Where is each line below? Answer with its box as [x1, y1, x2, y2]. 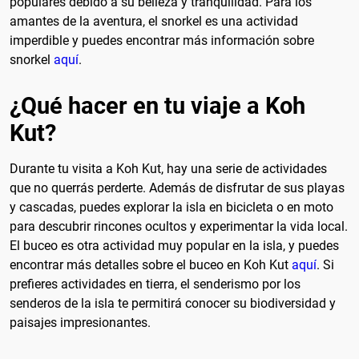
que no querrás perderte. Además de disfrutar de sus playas [10, 180, 345, 196]
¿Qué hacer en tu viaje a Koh [10, 92, 305, 120]
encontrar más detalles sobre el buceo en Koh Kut [10, 257, 292, 273]
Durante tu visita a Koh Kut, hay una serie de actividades [10, 161, 327, 177]
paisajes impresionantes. [10, 315, 151, 331]
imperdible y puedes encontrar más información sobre [10, 32, 314, 48]
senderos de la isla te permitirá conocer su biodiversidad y [10, 296, 336, 312]
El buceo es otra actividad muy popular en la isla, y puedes [10, 238, 339, 254]
